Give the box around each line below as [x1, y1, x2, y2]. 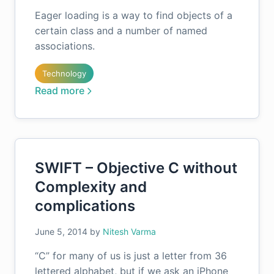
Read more [35, 84, 84, 97]
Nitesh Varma [103, 226, 156, 237]
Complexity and [35, 178, 147, 196]
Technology [42, 68, 86, 78]
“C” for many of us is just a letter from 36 [35, 250, 227, 262]
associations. [35, 40, 95, 52]
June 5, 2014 [35, 226, 87, 237]
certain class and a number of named [35, 24, 207, 37]
